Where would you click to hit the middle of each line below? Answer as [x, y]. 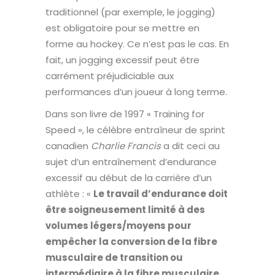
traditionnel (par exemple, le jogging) [130, 12]
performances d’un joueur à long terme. [136, 91]
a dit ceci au [190, 145]
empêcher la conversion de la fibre [131, 241]
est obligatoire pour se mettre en [122, 28]
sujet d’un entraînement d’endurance [131, 161]
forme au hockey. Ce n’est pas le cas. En [137, 44]
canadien [68, 145]
